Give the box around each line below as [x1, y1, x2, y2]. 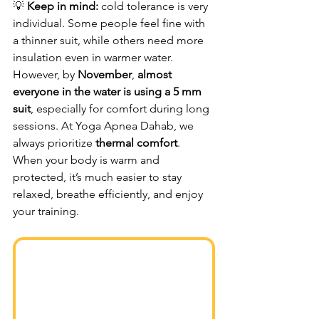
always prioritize [13, 135, 95, 150]
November [78, 67, 132, 81]
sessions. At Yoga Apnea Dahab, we [13, 118, 197, 132]
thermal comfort [95, 135, 177, 150]
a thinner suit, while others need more [13, 33, 206, 47]
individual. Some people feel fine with [13, 16, 208, 30]
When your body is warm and [13, 152, 162, 167]
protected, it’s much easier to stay [13, 169, 184, 184]
